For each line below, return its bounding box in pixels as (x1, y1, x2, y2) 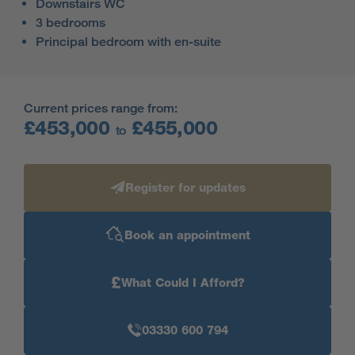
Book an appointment (124, 228, 250, 242)
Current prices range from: (24, 101, 177, 116)
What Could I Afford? (120, 276, 245, 290)
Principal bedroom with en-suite (36, 34, 221, 49)
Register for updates (124, 181, 246, 195)
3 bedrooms (36, 15, 105, 30)
